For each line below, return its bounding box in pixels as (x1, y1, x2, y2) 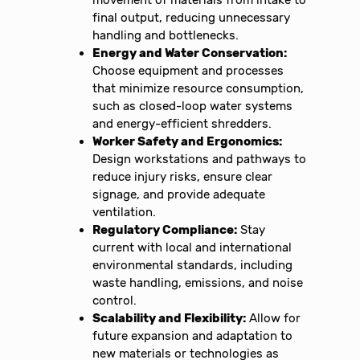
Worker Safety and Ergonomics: (92, 133, 283, 149)
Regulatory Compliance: (92, 222, 238, 237)
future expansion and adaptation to (92, 328, 293, 343)
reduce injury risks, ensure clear (92, 169, 273, 184)
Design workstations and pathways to (92, 151, 307, 166)
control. (92, 292, 137, 308)
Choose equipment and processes (92, 63, 284, 78)
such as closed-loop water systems (92, 98, 293, 113)
